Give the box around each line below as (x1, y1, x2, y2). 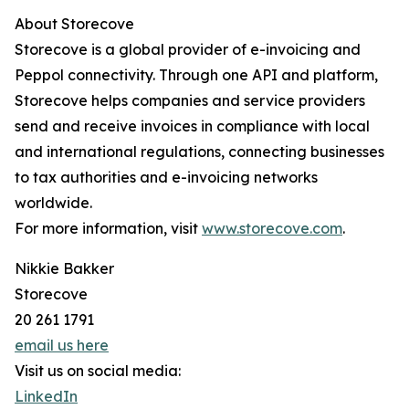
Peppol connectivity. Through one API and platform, (15, 66, 378, 85)
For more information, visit (15, 219, 202, 238)
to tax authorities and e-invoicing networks (15, 168, 318, 187)
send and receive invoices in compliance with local (15, 117, 370, 136)
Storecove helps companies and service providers (15, 91, 365, 110)
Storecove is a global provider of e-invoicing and (15, 40, 361, 59)
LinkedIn (15, 387, 78, 406)
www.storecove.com (202, 219, 342, 238)
